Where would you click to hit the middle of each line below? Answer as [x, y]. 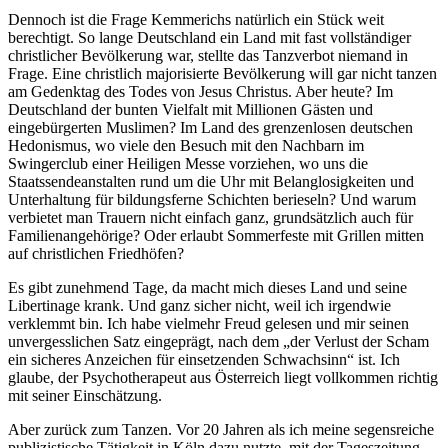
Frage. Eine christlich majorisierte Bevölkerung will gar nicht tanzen [222, 73]
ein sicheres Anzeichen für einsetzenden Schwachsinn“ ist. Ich [204, 359]
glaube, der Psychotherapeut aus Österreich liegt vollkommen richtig [223, 377]
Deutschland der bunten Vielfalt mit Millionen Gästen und [190, 109]
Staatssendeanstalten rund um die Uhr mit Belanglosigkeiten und [211, 181]
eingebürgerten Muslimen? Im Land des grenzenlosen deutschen [210, 127]
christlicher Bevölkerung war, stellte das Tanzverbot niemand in [208, 55]
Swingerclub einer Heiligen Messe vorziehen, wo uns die [188, 163]
